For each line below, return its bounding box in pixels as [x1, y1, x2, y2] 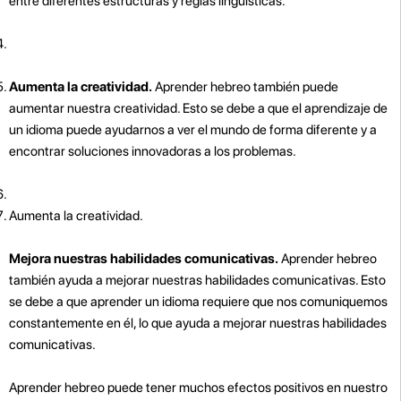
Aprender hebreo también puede [152, 78, 338, 95]
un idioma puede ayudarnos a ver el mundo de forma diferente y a [9, 121, 377, 138]
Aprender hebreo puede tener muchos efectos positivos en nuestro [9, 379, 388, 396]
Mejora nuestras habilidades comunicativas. [9, 250, 278, 267]
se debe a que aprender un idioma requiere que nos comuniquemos [9, 293, 388, 310]
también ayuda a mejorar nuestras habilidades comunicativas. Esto [9, 271, 386, 288]
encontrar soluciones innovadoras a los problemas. [9, 142, 296, 159]
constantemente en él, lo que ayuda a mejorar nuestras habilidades [9, 314, 387, 331]
